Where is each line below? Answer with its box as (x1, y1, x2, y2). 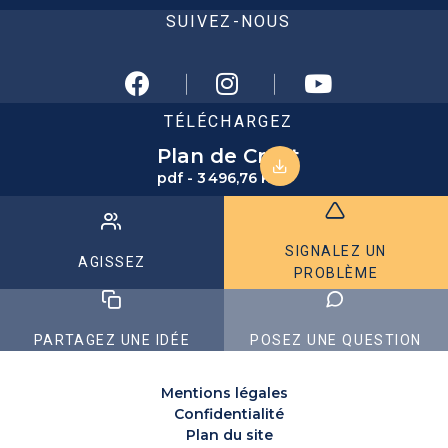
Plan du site (185, 425, 273, 444)
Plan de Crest (156, 143, 300, 168)
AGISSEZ (78, 254, 146, 271)
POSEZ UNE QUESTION (250, 331, 422, 348)
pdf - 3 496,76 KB (156, 168, 281, 187)
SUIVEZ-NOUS (165, 11, 292, 31)
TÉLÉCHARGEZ (163, 111, 294, 131)
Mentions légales (160, 383, 288, 402)
